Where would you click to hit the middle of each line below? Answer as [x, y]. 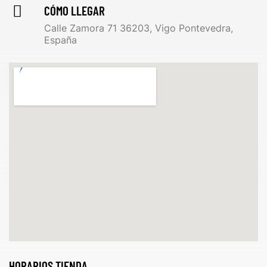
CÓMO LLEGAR [74, 10]
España [60, 40]
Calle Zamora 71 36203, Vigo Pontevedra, [139, 28]
